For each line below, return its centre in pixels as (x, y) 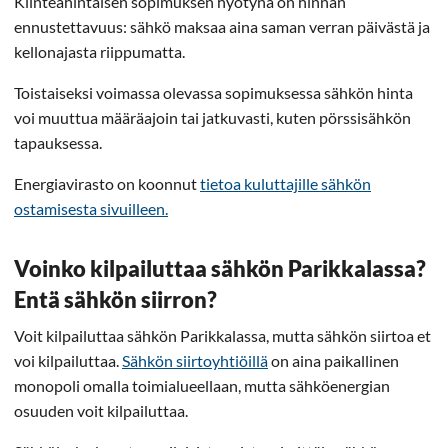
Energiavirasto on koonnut (107, 183)
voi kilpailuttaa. (68, 360)
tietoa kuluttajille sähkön (285, 183)
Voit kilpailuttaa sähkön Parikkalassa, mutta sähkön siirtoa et (222, 335)
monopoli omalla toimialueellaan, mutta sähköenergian (202, 385)
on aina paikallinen (333, 360)
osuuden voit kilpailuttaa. (101, 410)
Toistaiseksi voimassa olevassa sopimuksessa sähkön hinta (213, 92)
